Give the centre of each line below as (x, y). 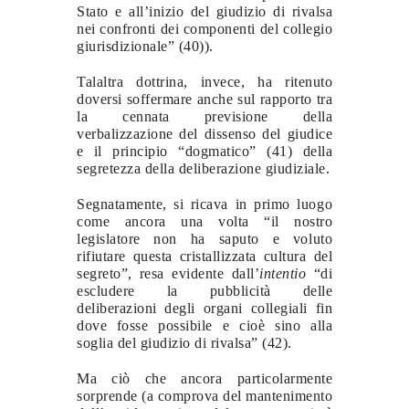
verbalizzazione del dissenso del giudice (204, 133)
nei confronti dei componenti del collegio (204, 28)
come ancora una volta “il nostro (204, 221)
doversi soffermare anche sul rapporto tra (204, 99)
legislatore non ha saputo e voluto (204, 238)
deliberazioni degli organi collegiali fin (204, 308)
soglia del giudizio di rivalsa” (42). (184, 342)
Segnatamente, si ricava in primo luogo (204, 204)
